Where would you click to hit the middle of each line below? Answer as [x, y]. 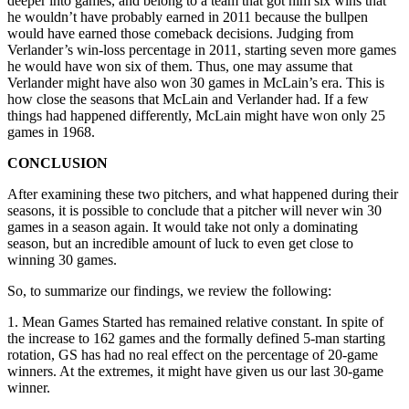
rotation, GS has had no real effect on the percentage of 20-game [193, 354]
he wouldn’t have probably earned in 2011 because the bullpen [188, 16]
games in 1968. [51, 131]
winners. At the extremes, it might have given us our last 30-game [195, 371]
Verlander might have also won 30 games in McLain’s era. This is [196, 82]
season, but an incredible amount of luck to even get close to [180, 243]
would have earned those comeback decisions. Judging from [180, 33]
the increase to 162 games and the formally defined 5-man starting [196, 338]
